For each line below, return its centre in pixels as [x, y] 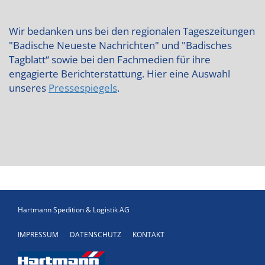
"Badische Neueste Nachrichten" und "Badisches [120, 45]
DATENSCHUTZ [96, 235]
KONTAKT [148, 235]
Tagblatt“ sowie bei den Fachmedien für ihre [110, 59]
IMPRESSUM [38, 235]
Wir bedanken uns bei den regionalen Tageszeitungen [132, 31]
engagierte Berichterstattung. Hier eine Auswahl [119, 74]
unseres [29, 88]
